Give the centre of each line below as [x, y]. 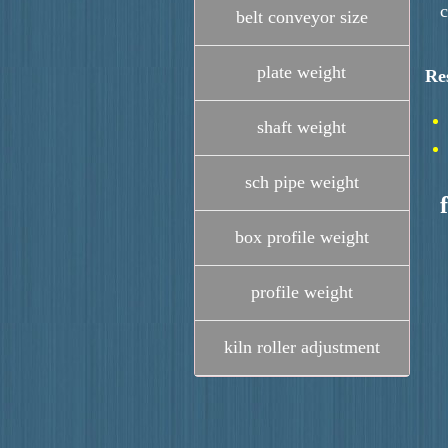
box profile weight [301, 237]
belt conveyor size [301, 17]
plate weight [302, 72]
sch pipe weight [301, 182]
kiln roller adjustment [301, 347]
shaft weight [302, 127]
